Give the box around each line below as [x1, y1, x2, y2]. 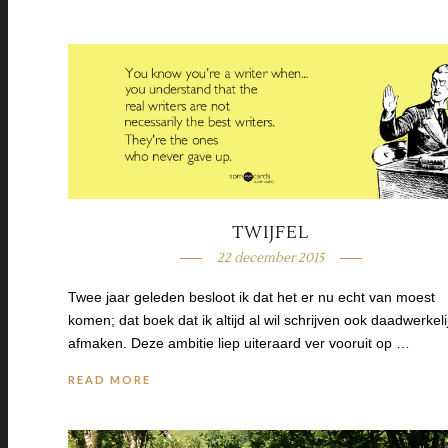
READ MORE [68, 372, 151, 386]
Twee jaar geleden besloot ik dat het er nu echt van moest [68, 288, 435, 305]
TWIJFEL [232, 221, 310, 244]
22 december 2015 [217, 249, 325, 266]
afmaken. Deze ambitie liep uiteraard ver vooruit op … [68, 334, 410, 351]
